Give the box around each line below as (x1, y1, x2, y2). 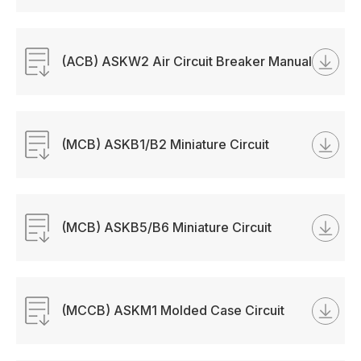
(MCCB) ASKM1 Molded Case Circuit (61, 302, 285, 318)
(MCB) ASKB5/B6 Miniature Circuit (61, 219, 272, 235)
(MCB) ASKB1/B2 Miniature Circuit (61, 136, 270, 152)
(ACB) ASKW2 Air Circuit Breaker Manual (61, 53, 313, 69)
